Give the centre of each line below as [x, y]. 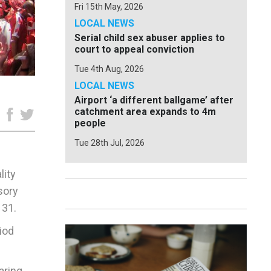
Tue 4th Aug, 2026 [109, 69]
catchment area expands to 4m [145, 112]
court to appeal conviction [134, 49]
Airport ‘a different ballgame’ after [154, 100]
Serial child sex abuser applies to [150, 38]
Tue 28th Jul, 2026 [109, 143]
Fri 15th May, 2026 [109, 7]
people [90, 123]
